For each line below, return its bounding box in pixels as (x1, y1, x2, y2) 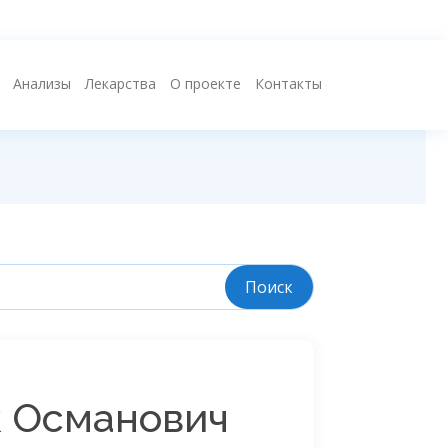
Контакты (255, 74, 322, 93)
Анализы (13, 74, 71, 93)
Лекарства (85, 74, 156, 93)
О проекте (170, 74, 241, 93)
